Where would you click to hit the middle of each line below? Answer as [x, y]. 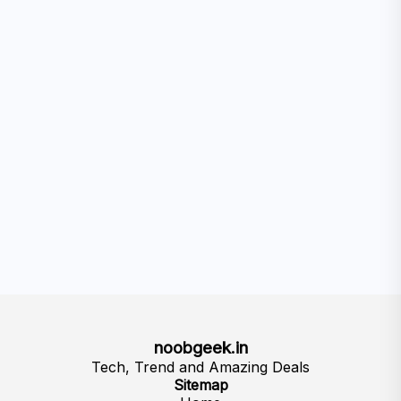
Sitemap [200, 385]
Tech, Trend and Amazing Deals [200, 367]
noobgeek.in [200, 348]
